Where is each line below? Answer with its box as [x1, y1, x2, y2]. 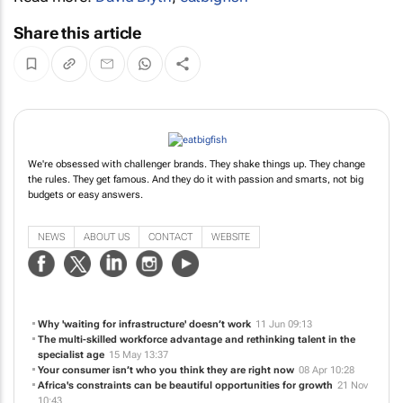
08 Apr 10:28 [298, 364, 354, 377]
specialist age [37, 349, 104, 362]
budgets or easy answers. [28, 189, 143, 201]
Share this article [13, 23, 142, 42]
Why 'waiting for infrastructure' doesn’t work [37, 318, 251, 331]
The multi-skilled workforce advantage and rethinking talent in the [37, 334, 355, 346]
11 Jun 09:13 [255, 318, 312, 331]
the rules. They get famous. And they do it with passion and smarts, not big [28, 174, 363, 186]
